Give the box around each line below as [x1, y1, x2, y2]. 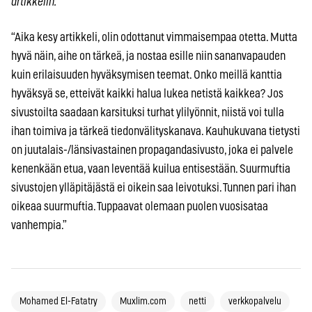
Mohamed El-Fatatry [19, 296, 97, 306]
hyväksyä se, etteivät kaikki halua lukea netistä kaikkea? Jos [11, 87, 283, 100]
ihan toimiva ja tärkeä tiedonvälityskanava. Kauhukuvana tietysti [11, 125, 300, 137]
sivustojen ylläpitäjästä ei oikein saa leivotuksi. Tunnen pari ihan [11, 181, 296, 194]
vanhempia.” [11, 219, 67, 231]
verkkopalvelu [228, 296, 281, 306]
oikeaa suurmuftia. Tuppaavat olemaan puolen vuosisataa [11, 200, 268, 212]
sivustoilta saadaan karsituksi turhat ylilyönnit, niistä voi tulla [11, 106, 284, 118]
